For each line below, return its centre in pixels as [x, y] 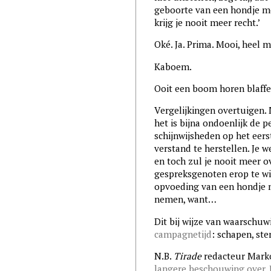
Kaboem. [173, 66]
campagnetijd [183, 234]
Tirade [187, 256]
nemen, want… [185, 199]
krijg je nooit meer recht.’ [207, 22]
